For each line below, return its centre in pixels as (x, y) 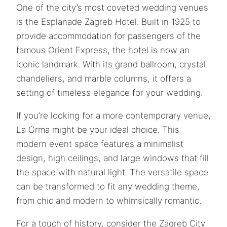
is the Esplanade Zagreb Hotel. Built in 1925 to (108, 22)
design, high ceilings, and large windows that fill (112, 158)
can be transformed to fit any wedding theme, (108, 186)
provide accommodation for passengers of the (108, 36)
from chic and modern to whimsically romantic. (109, 200)
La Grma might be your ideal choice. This (98, 129)
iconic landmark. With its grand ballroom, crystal (111, 64)
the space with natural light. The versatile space (112, 172)
